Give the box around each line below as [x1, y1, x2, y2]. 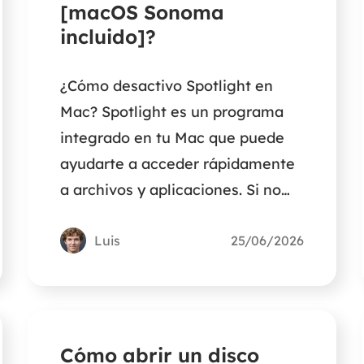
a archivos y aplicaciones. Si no [60, 180, 282, 200]
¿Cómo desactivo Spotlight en [60, 76, 274, 96]
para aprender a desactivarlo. [60, 232, 271, 252]
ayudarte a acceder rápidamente [60, 154, 296, 174]
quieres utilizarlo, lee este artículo [60, 206, 302, 226]
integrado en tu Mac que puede [60, 128, 285, 148]
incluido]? [60, 24, 157, 50]
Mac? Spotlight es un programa [60, 102, 284, 122]
